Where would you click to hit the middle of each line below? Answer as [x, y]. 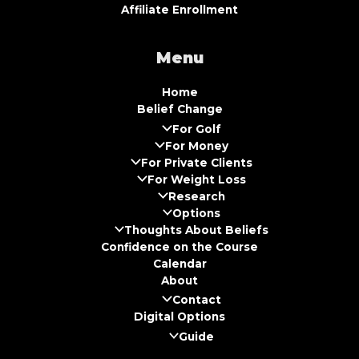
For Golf [196, 129]
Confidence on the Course [179, 246]
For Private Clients [196, 162]
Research [196, 196]
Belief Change [179, 109]
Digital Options [179, 317]
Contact [196, 300]
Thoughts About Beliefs [197, 230]
